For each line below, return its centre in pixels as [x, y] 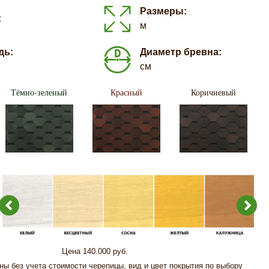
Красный [127, 92]
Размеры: [163, 11]
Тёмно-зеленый [39, 92]
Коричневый [214, 92]
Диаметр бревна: [180, 52]
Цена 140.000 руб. [95, 252]
